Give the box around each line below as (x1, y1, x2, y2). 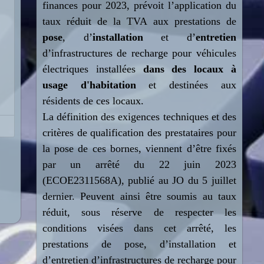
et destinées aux (136, 79, 236, 91)
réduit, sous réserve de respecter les (42, 206, 236, 218)
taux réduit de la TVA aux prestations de (42, 15, 236, 27)
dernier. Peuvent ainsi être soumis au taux (42, 190, 236, 202)
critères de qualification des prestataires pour (42, 127, 236, 138)
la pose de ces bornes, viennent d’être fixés (42, 143, 236, 154)
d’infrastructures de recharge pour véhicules (42, 47, 236, 59)
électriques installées (42, 63, 143, 75)
